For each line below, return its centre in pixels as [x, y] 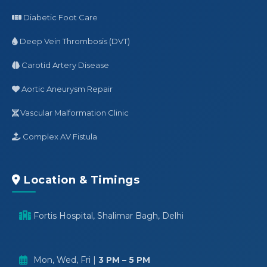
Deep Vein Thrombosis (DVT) [74, 41]
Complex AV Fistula [59, 137]
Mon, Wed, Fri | [66, 260]
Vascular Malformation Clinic [74, 113]
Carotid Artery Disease [64, 65]
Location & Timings [80, 180]
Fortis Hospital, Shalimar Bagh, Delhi [109, 216]
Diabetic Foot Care [60, 18]
